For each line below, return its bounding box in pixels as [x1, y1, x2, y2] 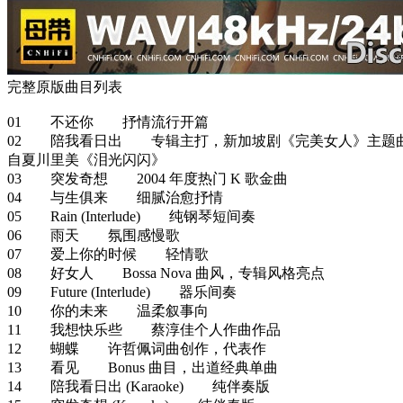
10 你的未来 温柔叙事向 [7, 302, 209, 318]
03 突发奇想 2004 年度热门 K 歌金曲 [7, 170, 288, 186]
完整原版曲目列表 [7, 78, 122, 94]
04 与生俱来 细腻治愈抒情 [7, 189, 223, 205]
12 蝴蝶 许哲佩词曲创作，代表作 [7, 340, 266, 356]
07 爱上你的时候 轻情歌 [7, 246, 209, 262]
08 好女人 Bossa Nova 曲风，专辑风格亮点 [7, 264, 325, 281]
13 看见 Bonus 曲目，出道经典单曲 [7, 359, 278, 375]
